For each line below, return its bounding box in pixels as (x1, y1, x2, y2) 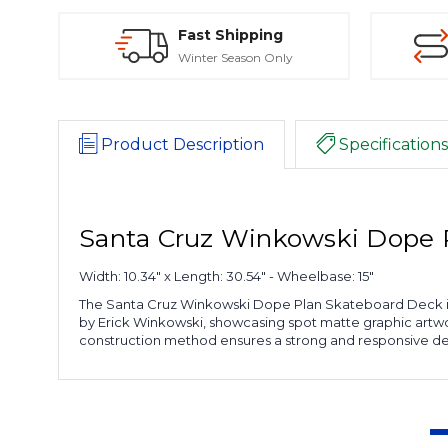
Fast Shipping (178, 25, 283, 44)
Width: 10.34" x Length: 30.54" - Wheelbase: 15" (79, 267, 374, 284)
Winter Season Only (178, 49, 293, 65)
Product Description (101, 134, 264, 154)
